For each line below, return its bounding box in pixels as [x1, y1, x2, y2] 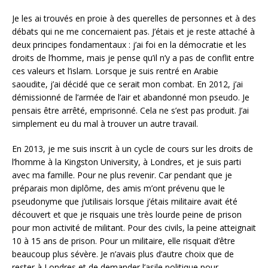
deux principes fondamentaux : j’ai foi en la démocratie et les [12, 39, 246, 50]
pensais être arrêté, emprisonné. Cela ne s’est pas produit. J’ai [12, 105, 249, 116]
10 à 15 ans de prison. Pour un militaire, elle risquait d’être [12, 235, 235, 246]
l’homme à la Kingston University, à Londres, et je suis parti [12, 156, 241, 167]
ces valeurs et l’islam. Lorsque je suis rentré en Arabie [12, 65, 218, 77]
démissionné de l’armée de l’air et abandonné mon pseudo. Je [12, 92, 249, 103]
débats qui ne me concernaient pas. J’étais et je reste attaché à [12, 26, 255, 37]
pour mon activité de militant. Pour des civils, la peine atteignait [12, 222, 256, 233]
